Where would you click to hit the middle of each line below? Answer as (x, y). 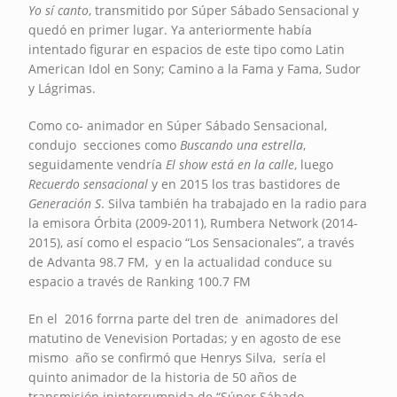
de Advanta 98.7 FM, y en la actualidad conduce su (181, 261)
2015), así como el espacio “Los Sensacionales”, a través (192, 242)
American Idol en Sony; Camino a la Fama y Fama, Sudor (195, 68)
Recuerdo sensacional (90, 183)
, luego (314, 164)
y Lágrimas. (62, 88)
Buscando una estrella (242, 144)
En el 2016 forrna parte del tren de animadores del (184, 318)
